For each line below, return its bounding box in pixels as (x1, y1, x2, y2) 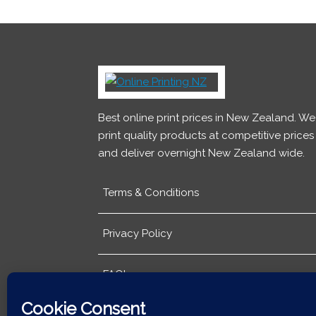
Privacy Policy (103, 227, 173, 241)
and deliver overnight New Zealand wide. (97, 147, 305, 160)
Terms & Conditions (103, 186, 200, 200)
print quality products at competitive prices (97, 129, 314, 142)
